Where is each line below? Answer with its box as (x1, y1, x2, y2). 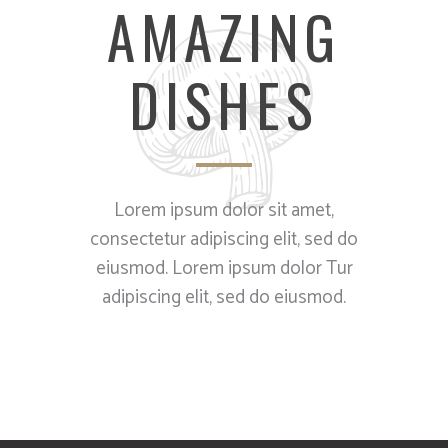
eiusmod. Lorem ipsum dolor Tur (95, 253, 353, 284)
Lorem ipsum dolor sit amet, (114, 195, 334, 226)
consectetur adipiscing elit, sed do (90, 224, 358, 255)
